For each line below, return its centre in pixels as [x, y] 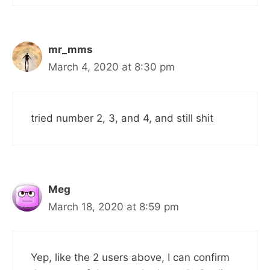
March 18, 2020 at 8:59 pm [114, 206]
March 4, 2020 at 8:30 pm [111, 67]
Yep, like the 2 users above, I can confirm [130, 258]
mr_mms [71, 50]
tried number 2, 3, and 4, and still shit [122, 118]
